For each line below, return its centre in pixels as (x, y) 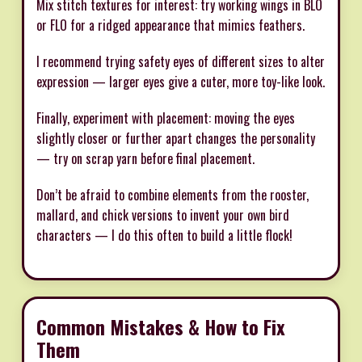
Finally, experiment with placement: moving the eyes (166, 118)
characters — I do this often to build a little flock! (164, 236)
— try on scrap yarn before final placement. (145, 159)
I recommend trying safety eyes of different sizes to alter (181, 62)
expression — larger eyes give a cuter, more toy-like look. (181, 82)
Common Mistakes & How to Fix (161, 327)
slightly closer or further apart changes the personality (176, 139)
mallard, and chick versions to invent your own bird (163, 215)
